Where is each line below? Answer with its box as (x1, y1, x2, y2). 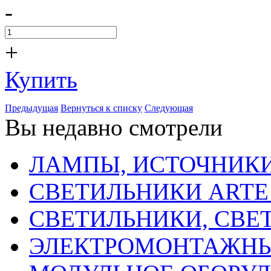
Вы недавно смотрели (5, 114, 223, 140)
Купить (5, 66, 77, 93)
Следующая (145, 102, 193, 113)
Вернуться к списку (60, 102, 142, 113)
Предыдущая (5, 102, 58, 113)
